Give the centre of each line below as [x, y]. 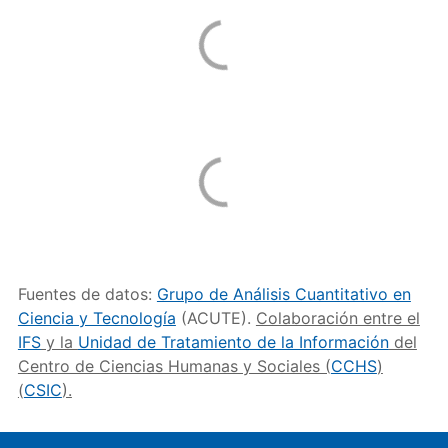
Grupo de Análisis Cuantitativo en [283, 294]
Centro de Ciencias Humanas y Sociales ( [174, 366]
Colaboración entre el [337, 318]
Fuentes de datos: [87, 294]
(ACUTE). [215, 318]
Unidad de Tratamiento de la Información [233, 342]
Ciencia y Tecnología [96, 318]
